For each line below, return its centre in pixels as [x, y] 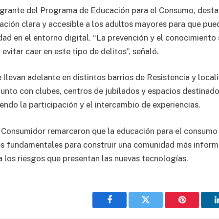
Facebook [126, 207]
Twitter [158, 207]
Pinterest [197, 207]
